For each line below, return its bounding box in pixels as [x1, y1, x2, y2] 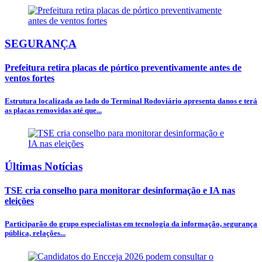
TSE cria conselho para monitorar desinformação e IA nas [5, 185, 235, 196]
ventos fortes [5, 73, 54, 83]
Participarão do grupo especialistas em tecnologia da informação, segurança [5, 219, 257, 229]
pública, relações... [5, 229, 65, 238]
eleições [5, 196, 34, 206]
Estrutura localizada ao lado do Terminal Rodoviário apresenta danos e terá [5, 96, 257, 106]
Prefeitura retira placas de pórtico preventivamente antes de [5, 62, 242, 73]
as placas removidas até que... [5, 106, 102, 115]
